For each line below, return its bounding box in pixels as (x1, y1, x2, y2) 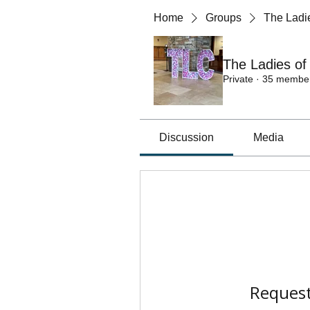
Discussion (159, 131, 215, 143)
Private (223, 73, 253, 84)
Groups (206, 12, 241, 24)
